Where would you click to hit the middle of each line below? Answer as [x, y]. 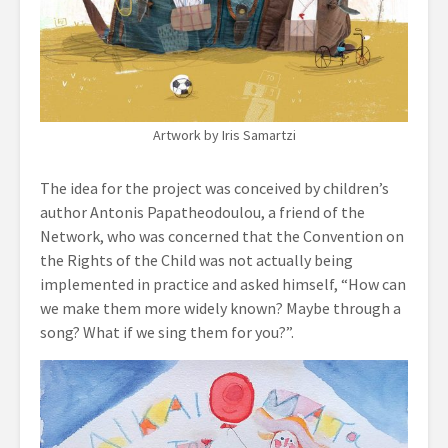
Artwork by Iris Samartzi [224, 135]
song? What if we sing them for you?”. [167, 332]
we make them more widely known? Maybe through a [220, 308]
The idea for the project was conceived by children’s [214, 188]
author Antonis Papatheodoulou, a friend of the [202, 212]
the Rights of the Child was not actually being [196, 260]
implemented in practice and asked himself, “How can [223, 284]
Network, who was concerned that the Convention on [222, 236]
